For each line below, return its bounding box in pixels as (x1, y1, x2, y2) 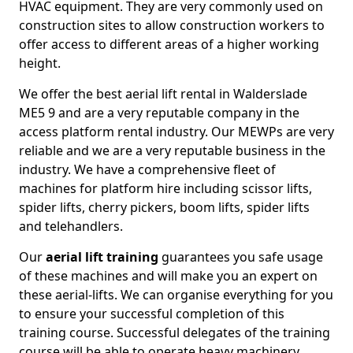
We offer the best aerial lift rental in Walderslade (19, 85, 307, 103)
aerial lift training (46, 248, 158, 266)
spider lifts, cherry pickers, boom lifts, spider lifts (19, 199, 310, 217)
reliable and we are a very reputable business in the (19, 142, 325, 160)
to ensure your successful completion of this (19, 305, 284, 323)
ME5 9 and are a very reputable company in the (19, 104, 299, 122)
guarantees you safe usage (158, 248, 323, 266)
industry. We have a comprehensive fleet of (19, 161, 276, 179)
